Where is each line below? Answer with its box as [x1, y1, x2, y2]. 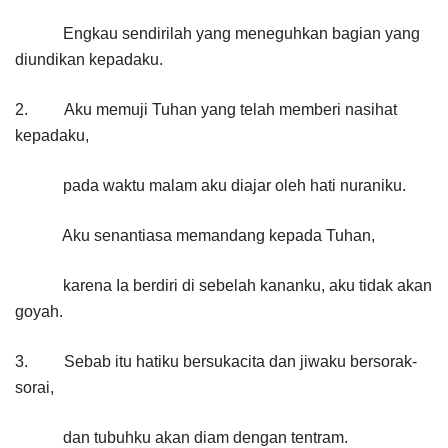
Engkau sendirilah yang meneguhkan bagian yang [15, 25, 420, 43]
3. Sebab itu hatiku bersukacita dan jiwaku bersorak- [15, 353, 417, 371]
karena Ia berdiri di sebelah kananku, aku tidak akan [15, 277, 432, 295]
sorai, [15, 379, 54, 397]
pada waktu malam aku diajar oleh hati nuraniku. [15, 177, 406, 195]
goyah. [15, 303, 63, 321]
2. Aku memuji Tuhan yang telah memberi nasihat [15, 101, 397, 119]
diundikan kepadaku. [15, 51, 163, 69]
